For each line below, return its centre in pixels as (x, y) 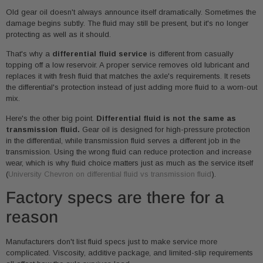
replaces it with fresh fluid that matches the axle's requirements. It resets (128, 76)
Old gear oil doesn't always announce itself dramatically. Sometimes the (131, 12)
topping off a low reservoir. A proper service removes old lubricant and (128, 65)
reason (32, 217)
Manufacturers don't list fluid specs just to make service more (112, 242)
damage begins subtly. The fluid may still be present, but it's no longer (127, 23)
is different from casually (190, 54)
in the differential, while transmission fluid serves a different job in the (123, 140)
